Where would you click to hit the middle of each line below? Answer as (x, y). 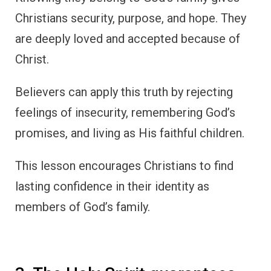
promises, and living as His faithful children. (130, 133)
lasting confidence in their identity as (112, 186)
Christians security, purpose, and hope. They (131, 18)
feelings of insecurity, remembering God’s (125, 112)
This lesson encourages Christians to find (124, 165)
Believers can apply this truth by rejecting (124, 92)
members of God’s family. (83, 207)
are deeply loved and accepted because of (128, 38)
